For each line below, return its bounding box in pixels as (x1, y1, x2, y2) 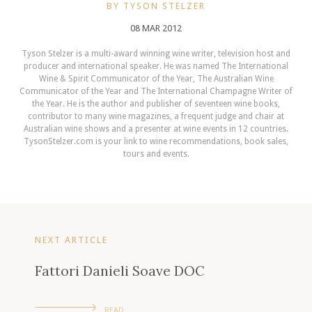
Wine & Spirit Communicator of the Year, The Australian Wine (38, 74, 274, 84)
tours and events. (123, 149, 189, 159)
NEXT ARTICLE (35, 235, 108, 246)
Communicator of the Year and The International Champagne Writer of (19, 86, 292, 97)
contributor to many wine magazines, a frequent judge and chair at (28, 111, 284, 122)
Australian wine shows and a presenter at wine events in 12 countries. (24, 124, 288, 134)
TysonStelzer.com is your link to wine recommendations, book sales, (24, 136, 288, 147)
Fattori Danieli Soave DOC (35, 261, 205, 279)
